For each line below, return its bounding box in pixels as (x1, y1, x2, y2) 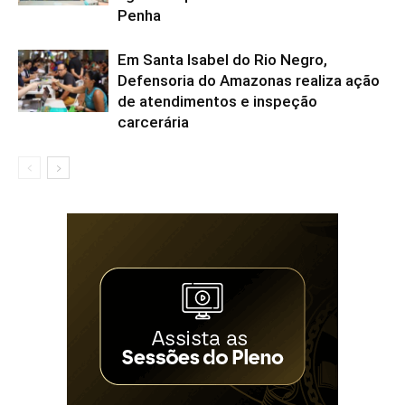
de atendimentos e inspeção (118, 92, 317, 111)
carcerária (118, 113, 189, 132)
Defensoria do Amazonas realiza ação (118, 71, 380, 90)
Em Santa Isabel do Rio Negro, (118, 51, 327, 70)
